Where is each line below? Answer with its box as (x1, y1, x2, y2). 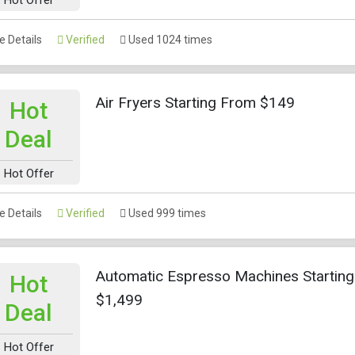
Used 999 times (126, 206, 206, 219)
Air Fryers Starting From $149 (96, 93, 295, 112)
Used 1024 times (126, 32, 212, 46)
